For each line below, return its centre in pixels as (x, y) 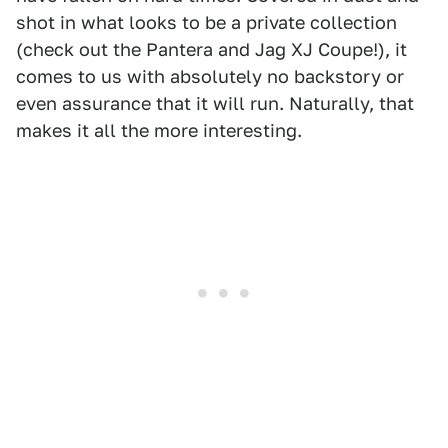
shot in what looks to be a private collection (206, 22)
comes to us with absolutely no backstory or (210, 76)
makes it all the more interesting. (159, 130)
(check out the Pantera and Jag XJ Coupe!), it (211, 49)
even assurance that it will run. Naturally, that (215, 103)
